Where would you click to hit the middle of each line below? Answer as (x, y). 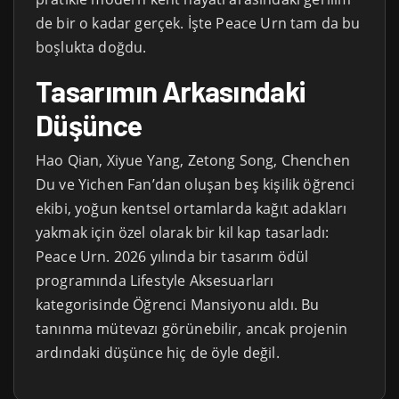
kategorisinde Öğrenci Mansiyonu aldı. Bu (178, 304)
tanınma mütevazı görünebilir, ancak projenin (192, 328)
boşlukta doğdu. (91, 47)
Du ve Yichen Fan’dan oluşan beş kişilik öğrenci (195, 184)
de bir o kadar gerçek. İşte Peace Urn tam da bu (198, 23)
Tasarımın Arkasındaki (171, 90)
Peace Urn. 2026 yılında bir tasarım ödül (172, 256)
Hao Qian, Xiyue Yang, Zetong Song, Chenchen (193, 160)
